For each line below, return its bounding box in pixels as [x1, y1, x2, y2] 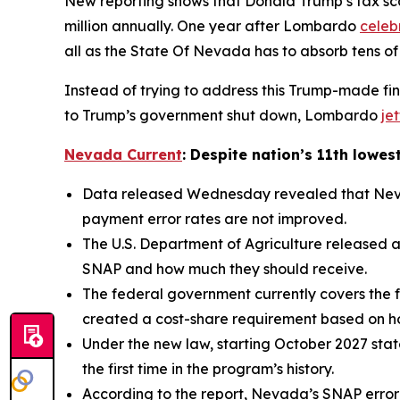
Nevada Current [64, 146, 182, 164]
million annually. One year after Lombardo [64, 17, 360, 36]
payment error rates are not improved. [82, 210, 346, 229]
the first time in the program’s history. [82, 360, 334, 379]
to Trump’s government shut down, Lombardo [64, 106, 381, 125]
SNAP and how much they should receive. [82, 260, 367, 279]
